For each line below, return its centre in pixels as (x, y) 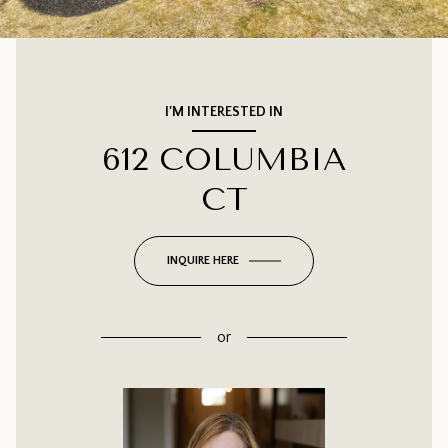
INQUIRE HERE (203, 261)
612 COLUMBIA (224, 160)
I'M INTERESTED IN (224, 112)
